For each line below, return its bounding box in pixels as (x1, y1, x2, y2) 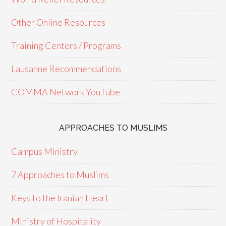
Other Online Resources (11, 17, 106, 28)
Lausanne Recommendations (11, 63, 122, 74)
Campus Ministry (11, 146, 78, 157)
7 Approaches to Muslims (11, 169, 109, 180)
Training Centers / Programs (11, 40, 122, 51)
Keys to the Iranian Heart (11, 192, 109, 203)
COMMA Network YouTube (11, 86, 121, 97)
